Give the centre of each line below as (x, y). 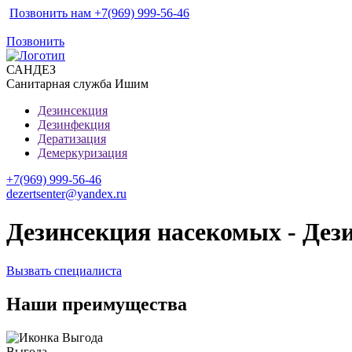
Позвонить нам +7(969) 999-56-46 (99, 13)
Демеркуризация (82, 153)
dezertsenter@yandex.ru (66, 194)
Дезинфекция (74, 125)
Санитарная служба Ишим (77, 84)
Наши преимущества (97, 304)
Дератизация (72, 139)
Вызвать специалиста (64, 270)
